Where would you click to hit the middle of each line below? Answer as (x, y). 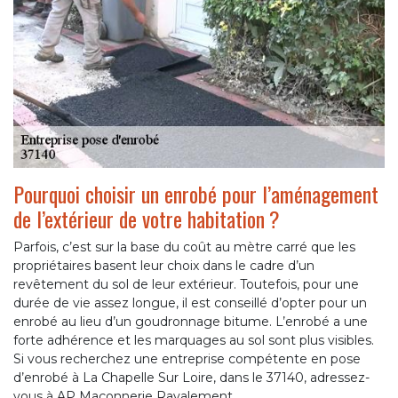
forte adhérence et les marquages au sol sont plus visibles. (194, 340)
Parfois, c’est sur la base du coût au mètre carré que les (184, 247)
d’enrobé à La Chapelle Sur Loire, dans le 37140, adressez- (191, 377)
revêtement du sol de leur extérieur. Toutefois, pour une (186, 284)
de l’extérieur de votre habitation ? (147, 218)
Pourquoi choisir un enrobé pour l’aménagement (196, 193)
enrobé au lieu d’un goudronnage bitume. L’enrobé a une (191, 321)
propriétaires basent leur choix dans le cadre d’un (164, 265)
